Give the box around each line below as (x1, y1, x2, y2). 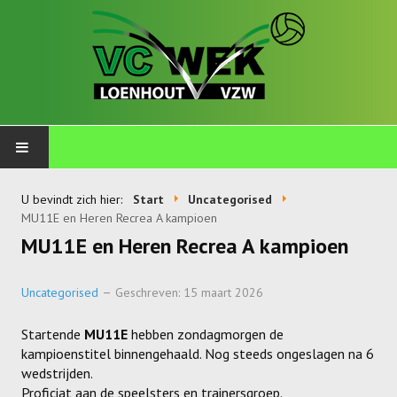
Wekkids (38, 259, 81, 275)
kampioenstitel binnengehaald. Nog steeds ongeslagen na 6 (21, 345, 374, 362)
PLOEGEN (23, 181, 82, 198)
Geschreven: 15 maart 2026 (115, 284, 263, 300)
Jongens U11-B (38, 331, 118, 347)
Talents (38, 223, 77, 239)
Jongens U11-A (38, 295, 118, 311)
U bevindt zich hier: (21, 191, 129, 207)
